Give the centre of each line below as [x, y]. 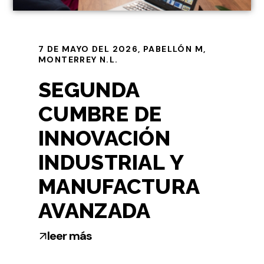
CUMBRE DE [100, 114]
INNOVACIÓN [105, 138]
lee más [50, 22]
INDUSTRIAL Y [111, 162]
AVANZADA [95, 211]
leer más [70, 236]
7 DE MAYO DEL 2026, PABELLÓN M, [122, 49]
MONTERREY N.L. [78, 60]
